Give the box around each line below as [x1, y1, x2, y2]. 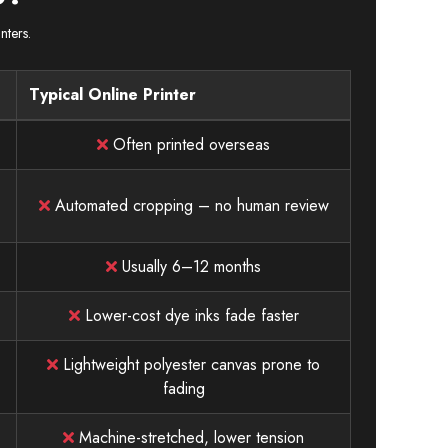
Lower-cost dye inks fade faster [79, 303, 299, 327]
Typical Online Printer [29, 82, 196, 106]
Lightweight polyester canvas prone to [58, 352, 320, 376]
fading [162, 376, 205, 400]
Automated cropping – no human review [49, 193, 329, 217]
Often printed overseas [108, 132, 270, 156]
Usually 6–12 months [117, 254, 261, 278]
